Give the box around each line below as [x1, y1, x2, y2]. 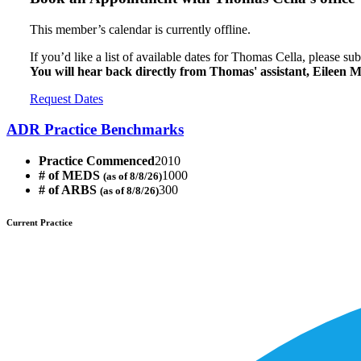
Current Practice [6, 218, 73, 228]
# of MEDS [39, 168, 103, 183]
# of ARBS [39, 183, 100, 197]
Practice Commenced [39, 154, 155, 168]
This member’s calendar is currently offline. [30, 22, 251, 36]
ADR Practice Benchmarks [6, 121, 184, 139]
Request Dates [30, 91, 103, 106]
